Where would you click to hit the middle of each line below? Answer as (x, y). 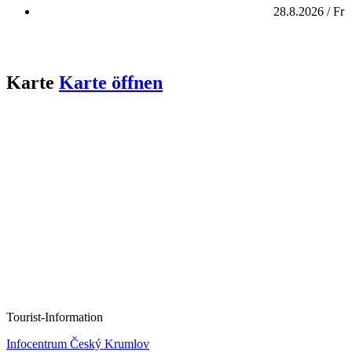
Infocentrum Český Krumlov (78, 343)
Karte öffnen (111, 82)
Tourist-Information (55, 317)
